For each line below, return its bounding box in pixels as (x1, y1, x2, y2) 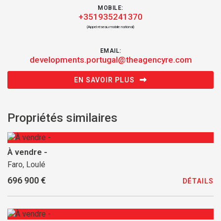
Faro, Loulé (7, 160, 45, 169)
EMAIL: (100, 47, 121, 54)
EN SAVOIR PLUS (74, 76, 135, 84)
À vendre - (7, 147, 47, 157)
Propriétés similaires (7, 111, 117, 125)
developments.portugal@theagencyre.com (29, 55, 192, 65)
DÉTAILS (183, 177, 214, 185)
